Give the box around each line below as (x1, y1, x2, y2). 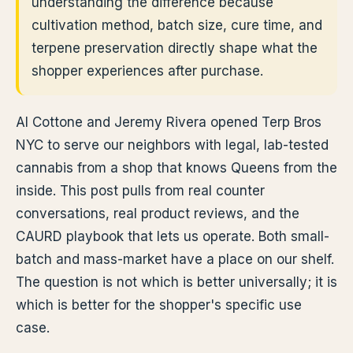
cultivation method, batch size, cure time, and (32, 17, 322, 33)
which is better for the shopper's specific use (16, 297, 302, 313)
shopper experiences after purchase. (32, 63, 263, 79)
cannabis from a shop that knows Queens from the (16, 160, 337, 176)
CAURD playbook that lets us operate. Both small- (16, 229, 329, 244)
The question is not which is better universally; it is (16, 274, 337, 290)
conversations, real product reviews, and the (16, 206, 299, 221)
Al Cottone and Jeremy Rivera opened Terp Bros (16, 114, 321, 130)
